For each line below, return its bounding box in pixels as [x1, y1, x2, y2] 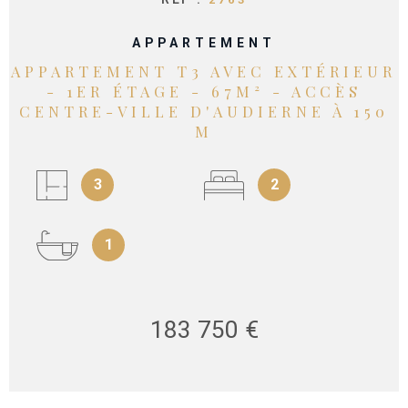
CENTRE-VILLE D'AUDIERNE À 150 [18, 101, 390, 122]
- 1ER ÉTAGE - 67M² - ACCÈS [46, 81, 362, 102]
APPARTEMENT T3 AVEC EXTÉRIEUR [10, 61, 398, 82]
